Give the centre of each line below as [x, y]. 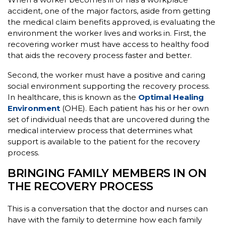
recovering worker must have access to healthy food [108, 44]
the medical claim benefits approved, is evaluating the [111, 22]
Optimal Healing [171, 97]
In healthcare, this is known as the [73, 97]
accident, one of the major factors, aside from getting [109, 11]
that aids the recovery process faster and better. [100, 55]
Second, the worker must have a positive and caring [106, 75]
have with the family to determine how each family [105, 219]
